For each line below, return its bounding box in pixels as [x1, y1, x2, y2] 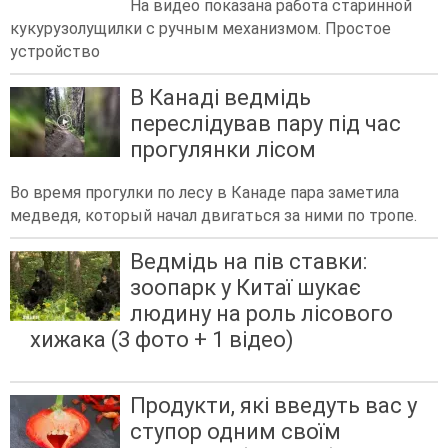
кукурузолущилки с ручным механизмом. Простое [10, 18, 391, 38]
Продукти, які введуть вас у [130, 393, 417, 418]
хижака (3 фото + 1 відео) [30, 326, 294, 352]
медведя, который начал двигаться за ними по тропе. [10, 205, 417, 225]
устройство [10, 41, 100, 61]
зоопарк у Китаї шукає [130, 274, 361, 300]
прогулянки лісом [130, 136, 316, 162]
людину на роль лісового [130, 300, 393, 326]
